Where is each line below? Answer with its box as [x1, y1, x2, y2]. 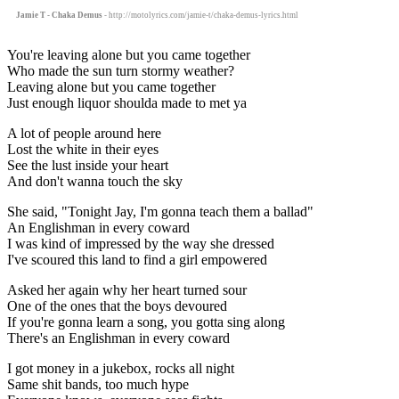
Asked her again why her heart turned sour [7, 281, 247, 297]
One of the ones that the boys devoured [7, 297, 227, 313]
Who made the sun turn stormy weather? [7, 62, 234, 78]
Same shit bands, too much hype [7, 376, 189, 392]
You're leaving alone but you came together [7, 46, 250, 62]
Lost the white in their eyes [7, 141, 159, 157]
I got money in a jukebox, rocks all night [7, 360, 234, 376]
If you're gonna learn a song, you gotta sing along [7, 313, 285, 330]
